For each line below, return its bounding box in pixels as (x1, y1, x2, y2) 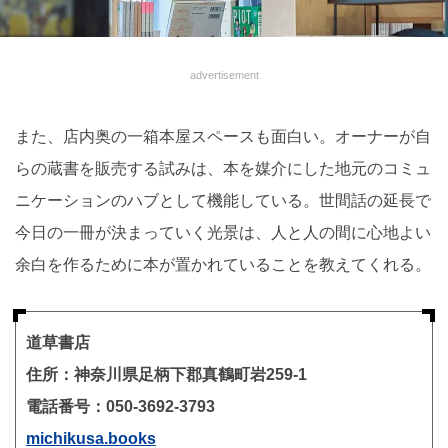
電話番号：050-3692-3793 (26, 398, 215, 416)
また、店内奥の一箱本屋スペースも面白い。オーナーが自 (15, 128, 431, 146)
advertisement (189, 69, 259, 82)
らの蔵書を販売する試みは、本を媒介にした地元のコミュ (15, 160, 431, 178)
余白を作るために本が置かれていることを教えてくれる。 (15, 256, 431, 274)
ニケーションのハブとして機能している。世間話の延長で (15, 192, 431, 210)
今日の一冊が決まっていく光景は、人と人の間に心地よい (15, 224, 431, 242)
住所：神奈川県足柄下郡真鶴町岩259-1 (26, 366, 307, 384)
